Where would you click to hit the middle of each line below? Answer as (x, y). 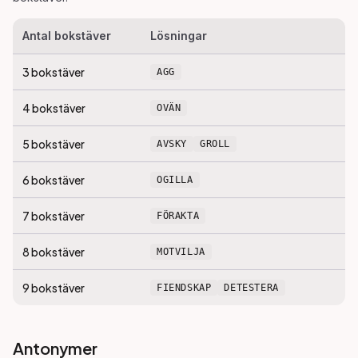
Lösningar (179, 36)
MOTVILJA (181, 252)
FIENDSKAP (184, 288)
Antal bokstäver (67, 36)
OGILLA (175, 180)
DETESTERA (251, 288)
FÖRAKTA (178, 216)
